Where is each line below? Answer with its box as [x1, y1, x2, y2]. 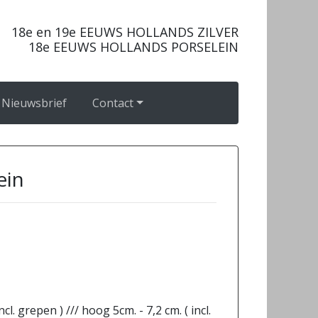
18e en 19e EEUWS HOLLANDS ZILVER [11, 23, 238, 40]
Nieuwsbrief [1, 95, 67, 111]
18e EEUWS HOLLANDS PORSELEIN [28, 38, 238, 55]
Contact [92, 95, 134, 111]
